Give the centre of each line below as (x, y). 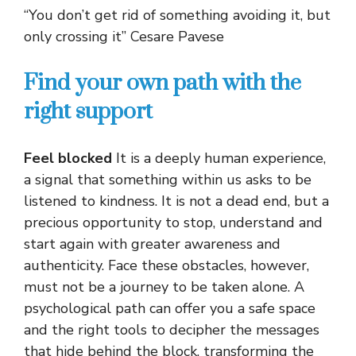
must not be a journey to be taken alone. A (164, 286)
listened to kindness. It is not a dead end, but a (176, 201)
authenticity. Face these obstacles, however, (166, 265)
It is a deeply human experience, (221, 158)
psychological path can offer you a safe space (170, 308)
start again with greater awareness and (152, 244)
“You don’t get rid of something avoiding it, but (177, 15)
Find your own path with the (163, 83)
